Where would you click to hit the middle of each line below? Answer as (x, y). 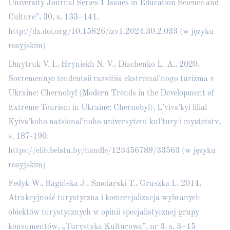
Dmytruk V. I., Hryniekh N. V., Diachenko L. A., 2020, (104, 65)
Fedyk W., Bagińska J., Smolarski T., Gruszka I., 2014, (105, 184)
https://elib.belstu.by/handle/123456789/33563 (94, 151)
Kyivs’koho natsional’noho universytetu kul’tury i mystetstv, (114, 122)
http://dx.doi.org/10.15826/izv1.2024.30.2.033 (93, 32)
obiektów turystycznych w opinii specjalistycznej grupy (104, 213)
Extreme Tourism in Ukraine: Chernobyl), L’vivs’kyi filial (108, 108)
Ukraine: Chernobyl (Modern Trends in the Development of (111, 93)
